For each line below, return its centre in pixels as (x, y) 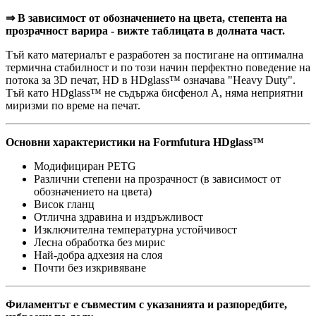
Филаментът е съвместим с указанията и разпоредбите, (146, 305)
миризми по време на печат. (73, 106)
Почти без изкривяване (90, 268)
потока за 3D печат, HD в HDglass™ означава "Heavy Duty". (151, 80)
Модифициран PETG (85, 166)
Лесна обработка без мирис (99, 243)
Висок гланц (64, 205)
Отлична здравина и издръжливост (119, 217)
